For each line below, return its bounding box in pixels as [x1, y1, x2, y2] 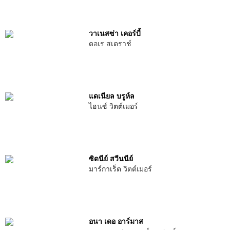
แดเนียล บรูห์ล [88, 92, 135, 100]
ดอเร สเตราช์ [88, 40, 131, 48]
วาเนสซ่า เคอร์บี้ [88, 29, 141, 37]
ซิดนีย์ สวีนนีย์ [88, 155, 133, 163]
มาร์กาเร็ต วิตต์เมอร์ [88, 165, 152, 173]
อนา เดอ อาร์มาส [88, 217, 143, 225]
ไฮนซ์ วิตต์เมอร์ [88, 102, 138, 110]
